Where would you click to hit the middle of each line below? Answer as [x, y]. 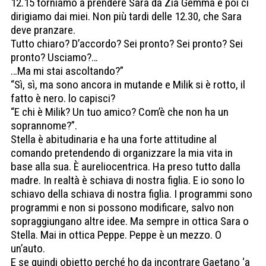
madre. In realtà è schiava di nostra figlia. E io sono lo [128, 180]
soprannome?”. [44, 126]
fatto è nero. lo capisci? [63, 99]
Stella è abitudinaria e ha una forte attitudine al [114, 140]
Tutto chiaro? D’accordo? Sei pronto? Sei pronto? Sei [127, 44]
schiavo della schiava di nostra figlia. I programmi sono [132, 194]
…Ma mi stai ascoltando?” [67, 71]
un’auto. [28, 249]
